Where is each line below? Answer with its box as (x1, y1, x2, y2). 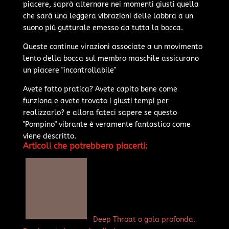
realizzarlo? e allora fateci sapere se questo (22, 108, 177, 117)
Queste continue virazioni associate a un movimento (22, 42, 202, 51)
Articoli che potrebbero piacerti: (22, 141, 148, 151)
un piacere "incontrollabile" (22, 65, 116, 75)
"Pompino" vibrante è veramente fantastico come (22, 120, 191, 129)
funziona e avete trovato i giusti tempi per (22, 96, 169, 105)
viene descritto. (22, 131, 76, 141)
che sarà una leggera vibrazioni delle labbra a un (22, 11, 193, 20)
